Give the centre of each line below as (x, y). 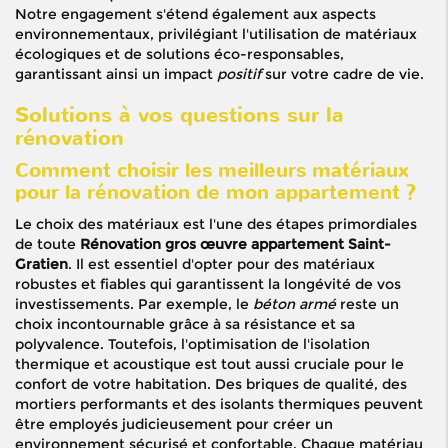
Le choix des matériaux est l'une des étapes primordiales (216, 224)
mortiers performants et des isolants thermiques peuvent (219, 404)
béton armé (294, 304)
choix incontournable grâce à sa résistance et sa (185, 324)
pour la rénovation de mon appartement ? (215, 193)
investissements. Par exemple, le (134, 304)
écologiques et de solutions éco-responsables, (179, 54)
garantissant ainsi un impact (116, 74)
